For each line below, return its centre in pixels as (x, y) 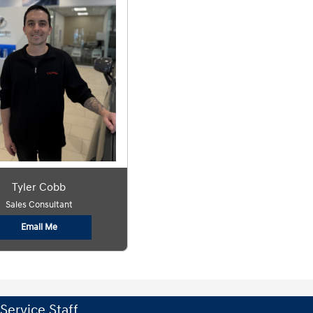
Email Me (39, 227)
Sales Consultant (39, 205)
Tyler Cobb (39, 187)
